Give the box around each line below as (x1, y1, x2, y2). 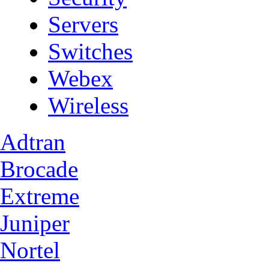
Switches (48, 38, 133, 64)
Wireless (48, 92, 128, 118)
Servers (48, 11, 118, 37)
